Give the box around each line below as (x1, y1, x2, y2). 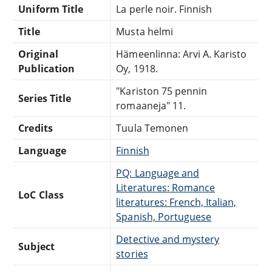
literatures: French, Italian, (116, 195, 237, 209)
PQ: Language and (116, 166, 199, 180)
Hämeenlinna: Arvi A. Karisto (116, 47, 247, 61)
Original (18, 47, 58, 61)
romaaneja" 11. (116, 98, 186, 112)
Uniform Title (18, 2, 83, 16)
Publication (18, 61, 75, 75)
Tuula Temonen (116, 121, 188, 135)
